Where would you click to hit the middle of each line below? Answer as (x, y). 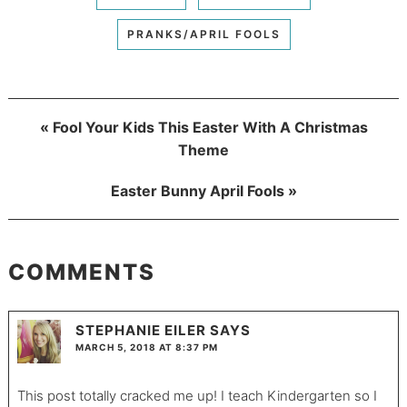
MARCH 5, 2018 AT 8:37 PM (146, 347)
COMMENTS (81, 273)
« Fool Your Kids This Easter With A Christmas (203, 127)
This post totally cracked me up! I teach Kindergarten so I (197, 396)
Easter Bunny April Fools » (203, 190)
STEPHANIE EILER (140, 331)
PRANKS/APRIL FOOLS (203, 34)
